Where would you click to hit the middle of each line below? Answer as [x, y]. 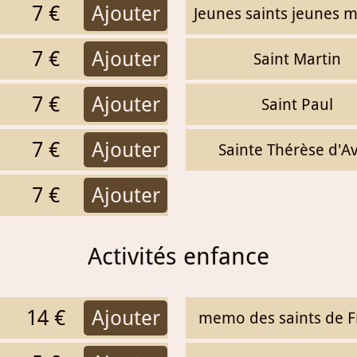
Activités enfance [178, 256]
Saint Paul [297, 104]
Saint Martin [297, 59]
